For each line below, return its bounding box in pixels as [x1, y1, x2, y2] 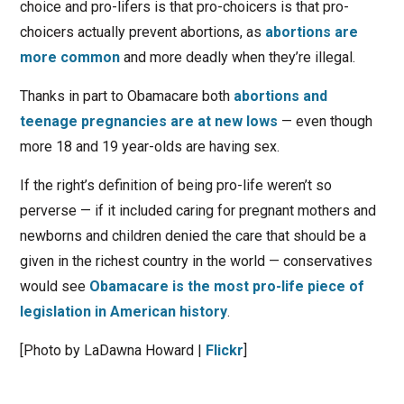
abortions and [233, 87, 327, 105]
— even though [277, 112, 372, 130]
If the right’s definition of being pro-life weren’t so [19, 176, 332, 194]
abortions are [261, 23, 358, 41]
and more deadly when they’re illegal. [119, 48, 355, 66]
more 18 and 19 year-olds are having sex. [19, 137, 280, 155]
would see [19, 277, 89, 295]
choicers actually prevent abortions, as [19, 23, 262, 41]
